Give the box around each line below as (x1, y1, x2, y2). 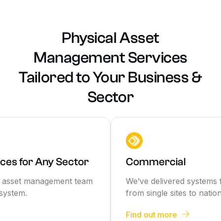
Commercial (125, 155, 186, 168)
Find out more (125, 209, 177, 220)
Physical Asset (62, 29, 159, 47)
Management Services (34, 48, 187, 67)
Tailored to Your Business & (19, 68, 202, 86)
